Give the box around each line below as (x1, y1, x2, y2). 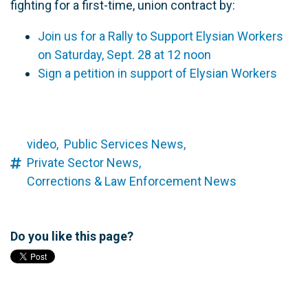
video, (27, 137, 58, 152)
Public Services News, (64, 137, 186, 152)
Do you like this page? (10, 229, 133, 244)
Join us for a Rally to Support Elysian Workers (38, 29, 283, 44)
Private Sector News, (27, 155, 141, 170)
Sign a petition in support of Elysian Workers (38, 66, 277, 81)
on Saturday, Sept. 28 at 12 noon (38, 47, 211, 63)
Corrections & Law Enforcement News (27, 174, 236, 189)
